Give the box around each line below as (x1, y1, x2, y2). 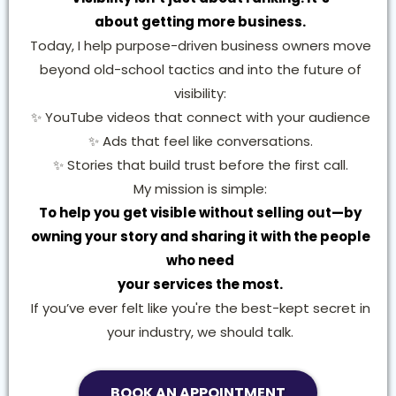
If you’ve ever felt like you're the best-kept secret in (30, 299, 370, 318)
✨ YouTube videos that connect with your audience (30, 108, 370, 127)
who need (166, 251, 234, 270)
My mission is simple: (133, 179, 267, 199)
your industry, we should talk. (107, 323, 293, 342)
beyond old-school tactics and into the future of (39, 60, 362, 80)
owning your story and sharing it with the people (30, 227, 370, 247)
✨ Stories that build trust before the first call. (52, 156, 348, 175)
